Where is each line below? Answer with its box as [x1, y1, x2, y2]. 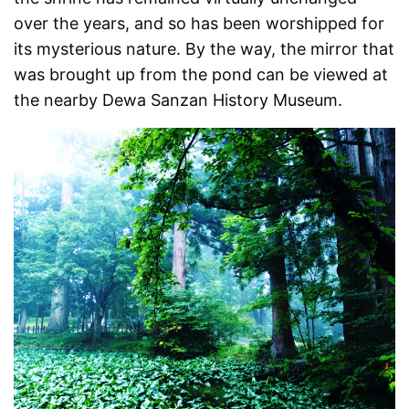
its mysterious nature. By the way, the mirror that [14, 39, 395, 59]
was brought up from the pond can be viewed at [14, 65, 389, 85]
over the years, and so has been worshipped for [14, 14, 385, 34]
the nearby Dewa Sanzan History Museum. [14, 90, 343, 110]
